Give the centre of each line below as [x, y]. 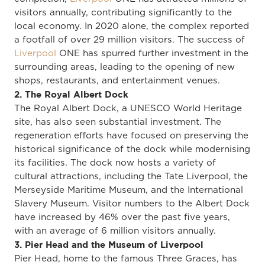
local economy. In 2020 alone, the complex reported [132, 26]
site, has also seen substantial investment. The [118, 122]
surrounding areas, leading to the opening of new [125, 67]
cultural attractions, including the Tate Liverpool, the [131, 176]
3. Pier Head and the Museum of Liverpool [109, 244]
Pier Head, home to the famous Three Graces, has [126, 258]
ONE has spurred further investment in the [152, 53]
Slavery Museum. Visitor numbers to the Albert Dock [132, 203]
